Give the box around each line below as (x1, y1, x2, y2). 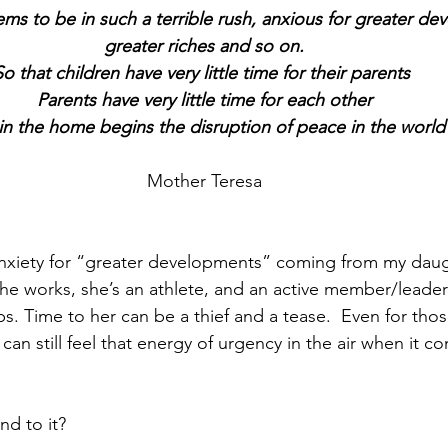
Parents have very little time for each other (36, 88, 372, 111)
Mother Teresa (146, 169, 262, 192)
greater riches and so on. (104, 34, 304, 57)
